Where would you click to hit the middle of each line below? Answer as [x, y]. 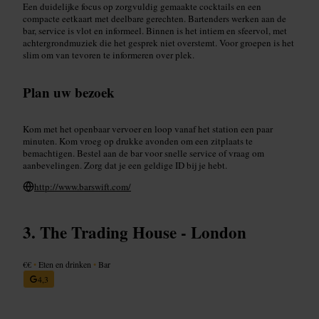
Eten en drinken [65, 264]
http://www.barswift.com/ [83, 186]
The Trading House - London [143, 232]
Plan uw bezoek [69, 92]
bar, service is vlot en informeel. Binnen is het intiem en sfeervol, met [155, 30]
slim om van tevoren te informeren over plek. [109, 54]
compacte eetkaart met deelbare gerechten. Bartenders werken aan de [155, 18]
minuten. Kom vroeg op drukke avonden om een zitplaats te [138, 141]
